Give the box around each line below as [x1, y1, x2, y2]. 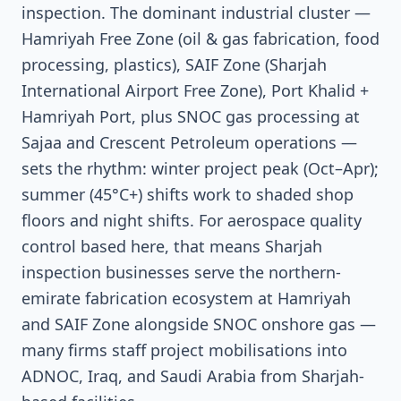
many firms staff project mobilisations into [21, 339, 347, 361]
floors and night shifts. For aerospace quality [21, 209, 362, 231]
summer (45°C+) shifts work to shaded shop [21, 183, 354, 205]
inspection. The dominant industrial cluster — [21, 2, 371, 23]
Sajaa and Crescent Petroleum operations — [21, 132, 357, 153]
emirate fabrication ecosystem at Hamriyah [21, 287, 351, 309]
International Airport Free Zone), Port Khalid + [21, 80, 369, 101]
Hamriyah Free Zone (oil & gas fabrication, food [21, 28, 380, 49]
